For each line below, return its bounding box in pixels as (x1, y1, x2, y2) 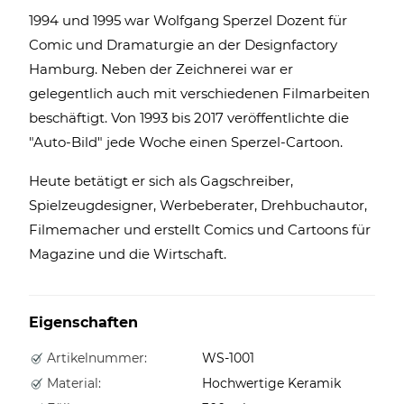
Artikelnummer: (43, 349, 147, 366)
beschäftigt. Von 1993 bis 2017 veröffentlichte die (29, 108, 349, 126)
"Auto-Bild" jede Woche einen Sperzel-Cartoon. (29, 133, 343, 151)
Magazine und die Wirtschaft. (29, 244, 226, 262)
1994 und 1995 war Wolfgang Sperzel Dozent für (29, 11, 347, 29)
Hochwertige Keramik (202, 374, 341, 391)
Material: (43, 374, 101, 391)
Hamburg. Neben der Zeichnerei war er (29, 60, 293, 78)
